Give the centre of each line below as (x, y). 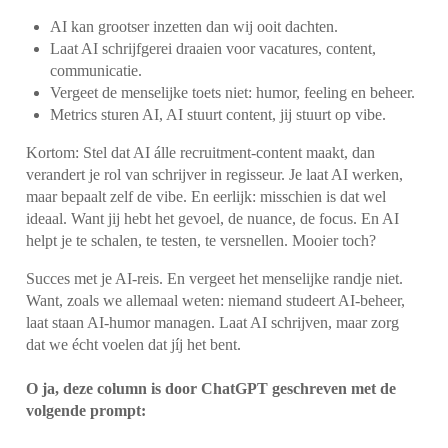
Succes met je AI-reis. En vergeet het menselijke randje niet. (215, 279)
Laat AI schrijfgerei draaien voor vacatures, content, (213, 49)
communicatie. (96, 71)
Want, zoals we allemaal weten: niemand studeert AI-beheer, (216, 301)
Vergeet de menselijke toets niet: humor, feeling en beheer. (233, 93)
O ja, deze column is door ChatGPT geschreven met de (211, 389)
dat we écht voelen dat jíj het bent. (134, 345)
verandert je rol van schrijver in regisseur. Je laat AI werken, (215, 175)
